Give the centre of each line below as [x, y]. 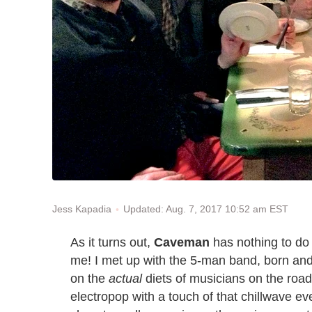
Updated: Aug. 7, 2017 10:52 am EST [206, 209]
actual [125, 278]
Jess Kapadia [82, 209]
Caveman [182, 242]
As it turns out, [112, 242]
